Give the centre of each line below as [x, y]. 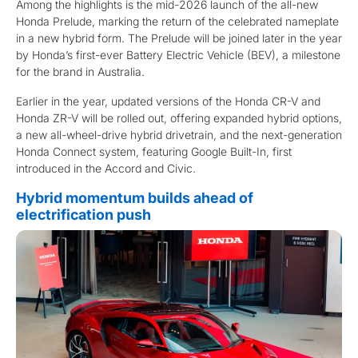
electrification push [84, 214]
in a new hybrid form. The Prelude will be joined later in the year [179, 38]
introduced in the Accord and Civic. [106, 168]
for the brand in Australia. [80, 71]
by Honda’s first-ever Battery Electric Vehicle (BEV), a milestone [178, 54]
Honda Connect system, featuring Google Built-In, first [154, 151]
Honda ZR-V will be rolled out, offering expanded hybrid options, [179, 117]
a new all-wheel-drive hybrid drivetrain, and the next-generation [179, 134]
